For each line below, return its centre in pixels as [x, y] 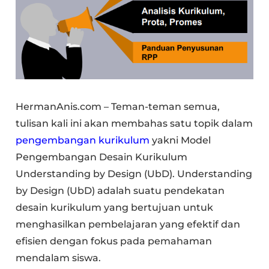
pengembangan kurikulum [83, 140]
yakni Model [180, 140]
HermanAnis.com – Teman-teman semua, [118, 106]
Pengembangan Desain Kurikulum [102, 157]
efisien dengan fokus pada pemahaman [114, 241]
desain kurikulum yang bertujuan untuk [115, 207]
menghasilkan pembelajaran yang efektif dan [128, 224]
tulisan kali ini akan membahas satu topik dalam [134, 123]
